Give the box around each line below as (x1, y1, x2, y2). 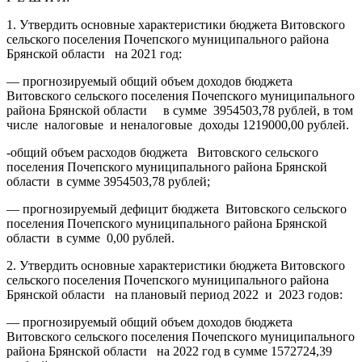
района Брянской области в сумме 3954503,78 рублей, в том (6, 103, 353, 117)
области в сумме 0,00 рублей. (6, 230, 175, 245)
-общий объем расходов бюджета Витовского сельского (6, 145, 318, 159)
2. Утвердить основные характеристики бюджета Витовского (6, 258, 345, 272)
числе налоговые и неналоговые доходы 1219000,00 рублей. (6, 117, 349, 132)
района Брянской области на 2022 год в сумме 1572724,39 (6, 343, 332, 358)
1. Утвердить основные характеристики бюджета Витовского (6, 17, 345, 32)
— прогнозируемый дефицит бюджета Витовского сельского (6, 201, 347, 216)
